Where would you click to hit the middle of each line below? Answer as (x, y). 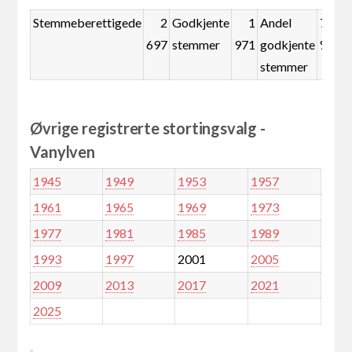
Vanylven (62, 152)
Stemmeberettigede (87, 23)
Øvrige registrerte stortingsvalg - (148, 128)
